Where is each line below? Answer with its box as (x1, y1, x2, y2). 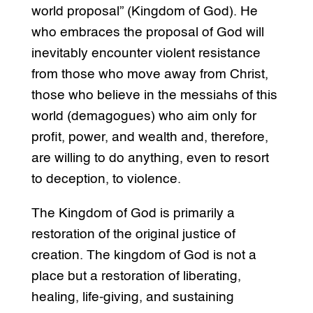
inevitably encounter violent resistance (31, 47, 261, 61)
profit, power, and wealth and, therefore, (31, 131, 268, 145)
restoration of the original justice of (31, 228, 235, 242)
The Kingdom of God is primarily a (31, 207, 235, 221)
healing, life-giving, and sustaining (31, 291, 234, 305)
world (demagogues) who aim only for (31, 110, 256, 124)
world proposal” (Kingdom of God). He (31, 5, 258, 19)
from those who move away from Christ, (31, 68, 268, 82)
